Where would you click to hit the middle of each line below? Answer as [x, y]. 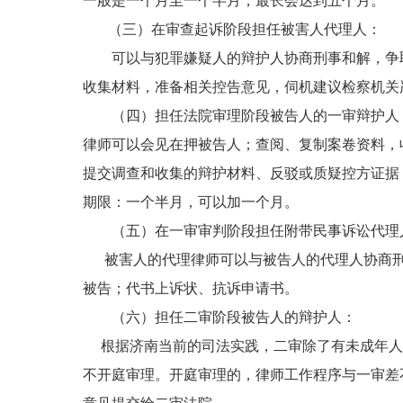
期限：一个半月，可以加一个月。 [191, 202]
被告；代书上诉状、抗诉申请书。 [191, 288]
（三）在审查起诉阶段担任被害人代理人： [232, 29]
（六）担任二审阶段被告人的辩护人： [219, 317]
